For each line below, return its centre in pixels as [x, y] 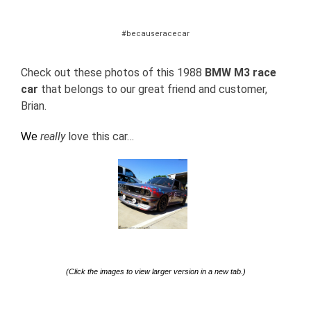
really [53, 137]
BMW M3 [229, 73]
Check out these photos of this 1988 [113, 73]
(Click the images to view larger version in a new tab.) [155, 272]
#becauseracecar [155, 34]
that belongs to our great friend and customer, [153, 90]
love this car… [100, 137]
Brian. [34, 106]
